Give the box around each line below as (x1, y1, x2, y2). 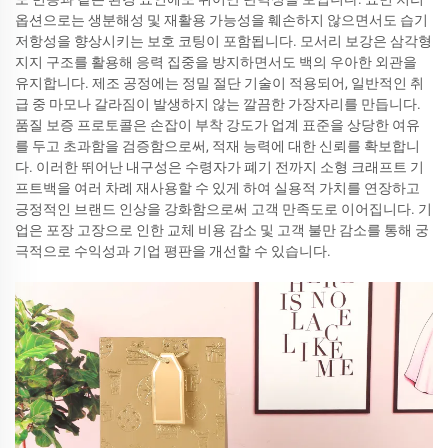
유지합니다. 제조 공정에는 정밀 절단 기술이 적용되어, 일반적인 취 (15, 74, 424, 91)
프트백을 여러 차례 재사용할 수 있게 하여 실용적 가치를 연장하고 (15, 179, 420, 196)
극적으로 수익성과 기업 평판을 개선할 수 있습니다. (15, 242, 331, 259)
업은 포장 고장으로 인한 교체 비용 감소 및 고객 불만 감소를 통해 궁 (15, 221, 429, 238)
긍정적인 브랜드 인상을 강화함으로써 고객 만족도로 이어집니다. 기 (15, 200, 432, 217)
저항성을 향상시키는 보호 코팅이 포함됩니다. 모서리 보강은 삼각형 (15, 32, 432, 49)
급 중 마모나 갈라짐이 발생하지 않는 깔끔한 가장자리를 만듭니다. (15, 95, 421, 112)
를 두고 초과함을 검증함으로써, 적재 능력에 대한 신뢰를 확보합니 (15, 137, 420, 154)
